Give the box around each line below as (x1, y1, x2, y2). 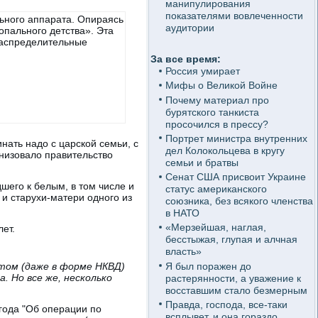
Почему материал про (165, 94, 269, 106)
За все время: (150, 53, 221, 65)
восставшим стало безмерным (165, 284, 307, 296)
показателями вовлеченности (165, 9, 303, 21)
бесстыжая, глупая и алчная (165, 234, 297, 246)
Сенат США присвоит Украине (165, 171, 306, 182)
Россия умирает (165, 65, 240, 77)
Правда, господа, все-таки (165, 298, 287, 310)
